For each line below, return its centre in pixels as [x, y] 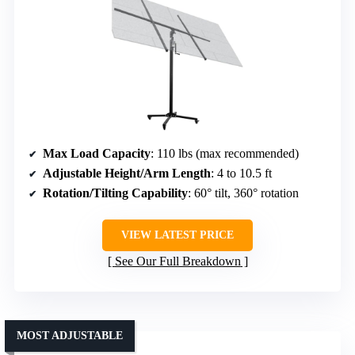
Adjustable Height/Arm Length [127, 174]
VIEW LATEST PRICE [177, 235]
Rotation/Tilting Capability [115, 193]
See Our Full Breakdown [177, 261]
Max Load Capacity [97, 154]
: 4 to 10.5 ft [241, 174]
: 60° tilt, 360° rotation [243, 193]
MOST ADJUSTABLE [70, 336]
